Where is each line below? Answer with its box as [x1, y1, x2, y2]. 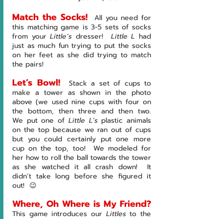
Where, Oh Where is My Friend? [12, 197, 151, 211]
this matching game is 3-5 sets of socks [12, 22, 151, 33]
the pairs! [12, 59, 48, 70]
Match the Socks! [12, 10, 88, 24]
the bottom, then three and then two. [12, 106, 151, 117]
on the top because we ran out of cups [12, 125, 151, 135]
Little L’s [68, 115, 102, 126]
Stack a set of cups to [68, 78, 151, 89]
